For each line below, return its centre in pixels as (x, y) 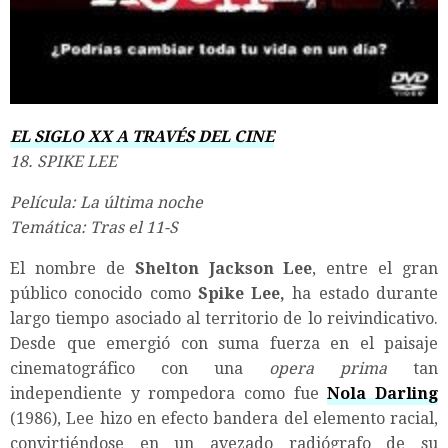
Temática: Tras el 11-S (94, 227)
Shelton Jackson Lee (223, 268)
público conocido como (104, 293)
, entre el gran (375, 268)
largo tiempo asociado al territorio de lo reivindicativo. (224, 318)
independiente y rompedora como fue (169, 393)
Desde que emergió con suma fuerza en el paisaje (224, 343)
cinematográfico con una (139, 368)
